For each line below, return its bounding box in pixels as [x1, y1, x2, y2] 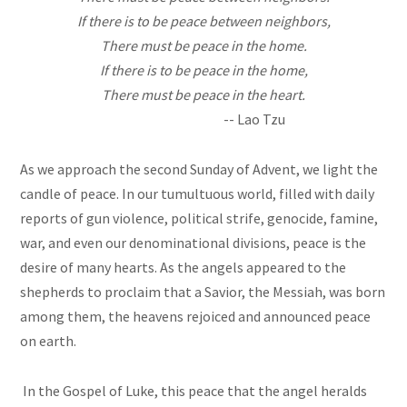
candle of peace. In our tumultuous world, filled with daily [20, 184, 375, 203]
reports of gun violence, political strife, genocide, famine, [20, 209, 379, 228]
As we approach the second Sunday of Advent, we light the [20, 160, 379, 179]
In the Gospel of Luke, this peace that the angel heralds [20, 382, 368, 401]
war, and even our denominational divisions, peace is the [20, 233, 367, 253]
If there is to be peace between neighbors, [76, 12, 331, 31]
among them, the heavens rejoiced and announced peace [20, 307, 372, 326]
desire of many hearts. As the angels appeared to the [20, 258, 347, 277]
